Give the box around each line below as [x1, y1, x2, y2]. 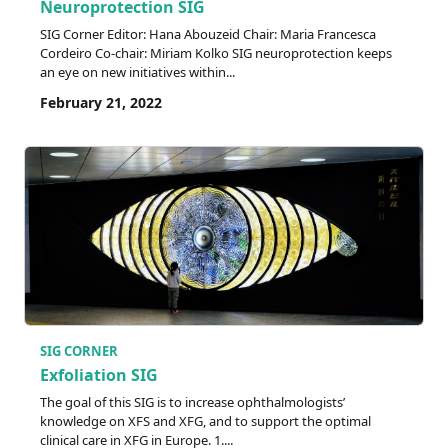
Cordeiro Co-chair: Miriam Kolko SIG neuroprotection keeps [40, 44, 392, 63]
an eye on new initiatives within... [40, 63, 235, 82]
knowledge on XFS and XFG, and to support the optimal [40, 411, 371, 430]
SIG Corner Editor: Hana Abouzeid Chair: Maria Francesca [40, 25, 376, 44]
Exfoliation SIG [40, 363, 158, 386]
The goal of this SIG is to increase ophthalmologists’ [40, 392, 345, 411]
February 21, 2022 [40, 93, 162, 113]
